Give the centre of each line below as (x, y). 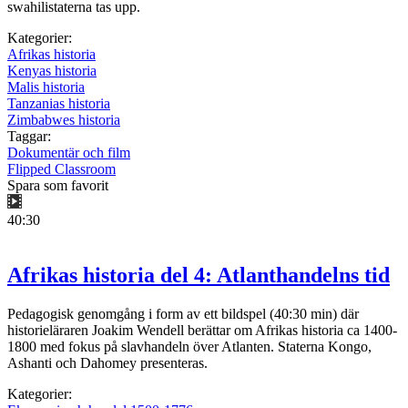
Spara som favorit (58, 186)
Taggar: (29, 137)
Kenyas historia (52, 71)
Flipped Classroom (61, 169)
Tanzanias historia (59, 104)
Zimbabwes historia (64, 120)
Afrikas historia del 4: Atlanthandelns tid (199, 275)
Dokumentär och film (69, 153)
